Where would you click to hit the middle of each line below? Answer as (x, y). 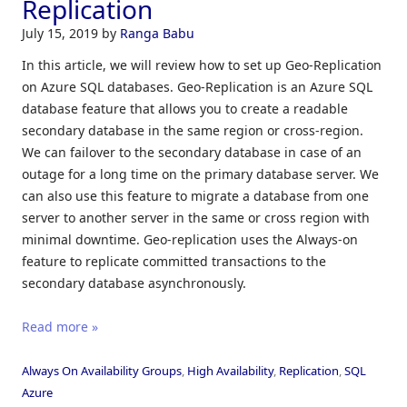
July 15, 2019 (62, 33)
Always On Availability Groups (102, 370)
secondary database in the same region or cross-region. (193, 130)
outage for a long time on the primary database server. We (200, 174)
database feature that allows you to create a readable (185, 108)
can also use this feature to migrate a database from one (195, 195)
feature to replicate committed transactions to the (174, 261)
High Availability (230, 370)
